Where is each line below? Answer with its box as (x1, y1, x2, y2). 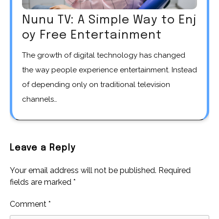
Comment (10, 199, 48, 209)
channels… (22, 94, 57, 104)
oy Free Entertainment (22, 29, 162, 42)
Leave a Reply (10, 143, 75, 153)
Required (158, 165, 191, 175)
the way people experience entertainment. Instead (22, 65, 197, 74)
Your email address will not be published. (10, 165, 156, 175)
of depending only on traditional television (22, 80, 170, 89)
